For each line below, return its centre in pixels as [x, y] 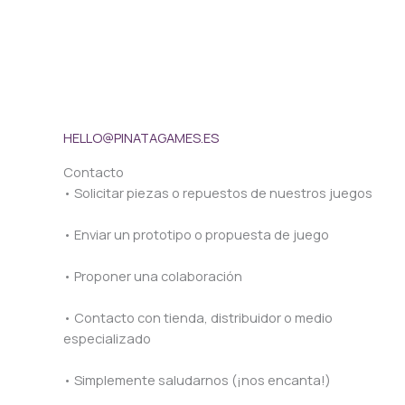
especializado [108, 338]
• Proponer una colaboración [153, 275]
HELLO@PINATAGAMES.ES [141, 138]
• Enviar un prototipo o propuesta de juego [197, 234]
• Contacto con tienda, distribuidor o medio [198, 317]
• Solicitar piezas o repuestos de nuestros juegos [218, 192]
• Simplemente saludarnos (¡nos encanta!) [198, 379]
